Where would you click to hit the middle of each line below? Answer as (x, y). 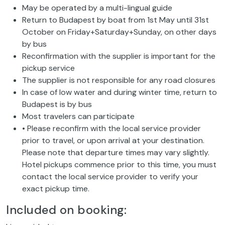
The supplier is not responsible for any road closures (119, 80)
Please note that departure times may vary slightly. (116, 153)
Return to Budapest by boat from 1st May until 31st (116, 20)
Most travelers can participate (78, 117)
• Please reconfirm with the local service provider (111, 129)
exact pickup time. (56, 189)
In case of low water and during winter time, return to (120, 92)
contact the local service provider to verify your (110, 177)
